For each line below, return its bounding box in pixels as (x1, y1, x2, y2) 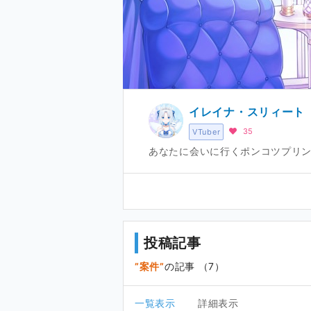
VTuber (192, 126, 221, 137)
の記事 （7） (164, 260, 225, 272)
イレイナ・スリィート (189, 104, 305, 119)
